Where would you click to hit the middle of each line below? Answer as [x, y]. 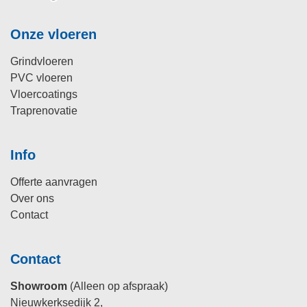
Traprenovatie [44, 110]
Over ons [32, 198]
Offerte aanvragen [54, 182]
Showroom [39, 286]
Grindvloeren [42, 61]
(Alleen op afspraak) [118, 286]
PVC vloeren [41, 77]
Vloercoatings [44, 94]
